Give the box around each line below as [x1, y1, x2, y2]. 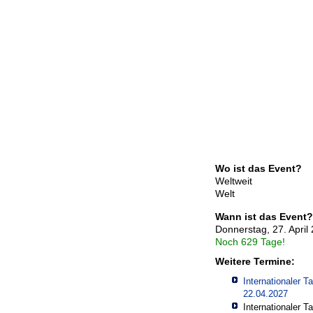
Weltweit [215, 175, 252, 187]
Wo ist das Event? [215, 162, 302, 174]
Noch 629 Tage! [215, 235, 285, 247]
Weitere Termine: [215, 255, 295, 267]
